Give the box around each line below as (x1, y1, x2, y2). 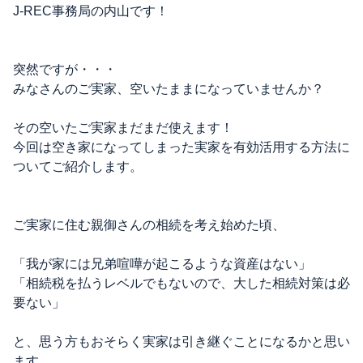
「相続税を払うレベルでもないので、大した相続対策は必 (13, 276, 350, 290)
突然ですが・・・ (13, 62, 117, 76)
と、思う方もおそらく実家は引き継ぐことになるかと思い (13, 335, 350, 348)
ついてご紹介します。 (13, 160, 143, 173)
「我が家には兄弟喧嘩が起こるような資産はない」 (13, 257, 311, 271)
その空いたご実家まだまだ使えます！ (13, 121, 233, 135)
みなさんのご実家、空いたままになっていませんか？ (13, 82, 324, 96)
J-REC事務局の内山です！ (13, 4, 169, 18)
